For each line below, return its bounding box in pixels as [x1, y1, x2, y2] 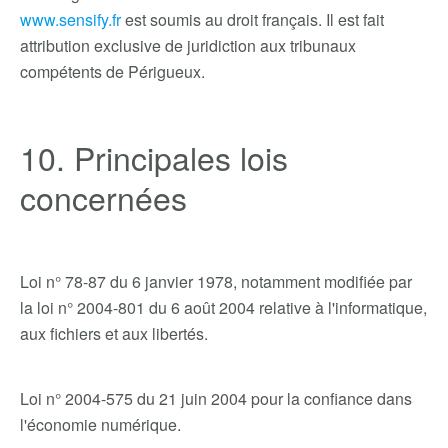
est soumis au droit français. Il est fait [121, 8, 384, 31]
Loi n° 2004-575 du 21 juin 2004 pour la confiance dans [20, 387, 412, 410]
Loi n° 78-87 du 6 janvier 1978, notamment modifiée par [20, 270, 412, 293]
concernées [20, 174, 187, 220]
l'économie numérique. [20, 413, 181, 436]
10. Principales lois [20, 134, 288, 180]
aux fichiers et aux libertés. [20, 322, 208, 345]
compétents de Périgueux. [20, 60, 205, 83]
